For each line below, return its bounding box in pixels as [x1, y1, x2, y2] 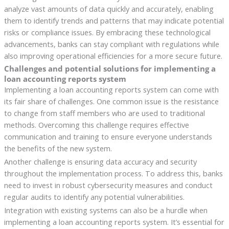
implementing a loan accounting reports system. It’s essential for [4, 216, 224, 227]
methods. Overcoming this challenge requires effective [4, 119, 189, 130]
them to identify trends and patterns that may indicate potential [4, 15, 224, 26]
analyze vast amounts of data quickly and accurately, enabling [4, 3, 214, 14]
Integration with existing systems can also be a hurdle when [4, 204, 208, 215]
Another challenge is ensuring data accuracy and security [4, 156, 197, 167]
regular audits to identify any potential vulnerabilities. [4, 191, 185, 202]
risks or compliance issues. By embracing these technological [4, 27, 211, 37]
